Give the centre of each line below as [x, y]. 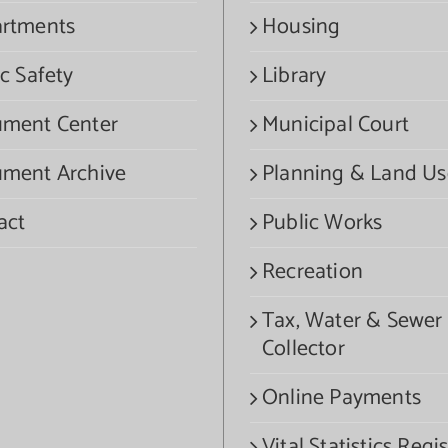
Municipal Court [335, 125]
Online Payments [341, 398]
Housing [301, 27]
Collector [303, 349]
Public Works [322, 223]
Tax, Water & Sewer [352, 321]
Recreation [312, 272]
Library [294, 76]
